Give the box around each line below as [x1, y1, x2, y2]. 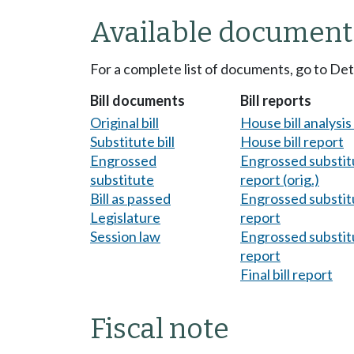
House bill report [240, 132, 344, 150]
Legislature [90, 208, 160, 226]
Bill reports [240, 92, 311, 110]
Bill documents [90, 92, 185, 110]
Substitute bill [90, 132, 175, 150]
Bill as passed [90, 189, 171, 207]
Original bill [90, 113, 159, 131]
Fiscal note [90, 311, 229, 345]
